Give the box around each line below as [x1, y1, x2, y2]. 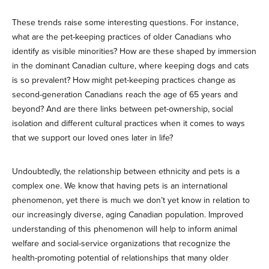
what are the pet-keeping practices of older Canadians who [12, 30, 231, 43]
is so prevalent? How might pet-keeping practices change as [12, 73, 236, 86]
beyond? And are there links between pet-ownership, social [12, 102, 233, 115]
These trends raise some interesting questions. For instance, [12, 16, 238, 29]
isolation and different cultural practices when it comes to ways [12, 116, 245, 130]
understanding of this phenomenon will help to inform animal [12, 222, 237, 235]
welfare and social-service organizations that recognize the [12, 237, 231, 250]
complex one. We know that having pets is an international [12, 179, 228, 192]
